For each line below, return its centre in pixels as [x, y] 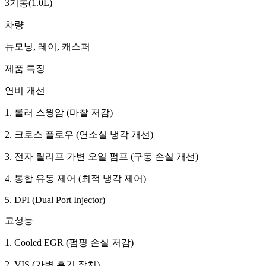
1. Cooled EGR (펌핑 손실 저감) [69, 243]
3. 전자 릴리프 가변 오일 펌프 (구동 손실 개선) [102, 157]
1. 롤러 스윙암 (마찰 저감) [59, 113]
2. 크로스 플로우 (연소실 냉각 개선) [79, 135]
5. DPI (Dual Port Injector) [55, 200]
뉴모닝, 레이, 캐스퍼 [47, 47]
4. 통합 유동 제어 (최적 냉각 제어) [75, 179]
